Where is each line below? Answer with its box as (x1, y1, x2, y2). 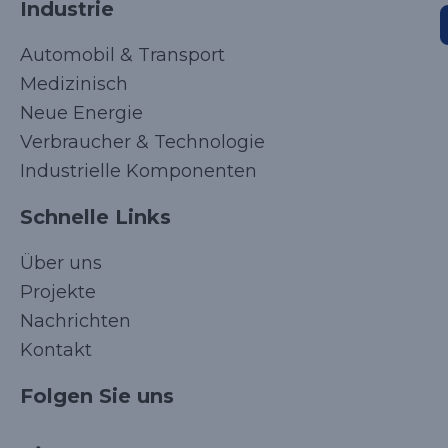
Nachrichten (20, 310, 131, 333)
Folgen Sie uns (20, 384, 174, 409)
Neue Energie (20, 102, 143, 125)
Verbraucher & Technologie (20, 131, 265, 154)
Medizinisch (20, 73, 128, 96)
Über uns (20, 252, 102, 275)
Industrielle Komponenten (20, 160, 257, 183)
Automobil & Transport (20, 44, 225, 67)
